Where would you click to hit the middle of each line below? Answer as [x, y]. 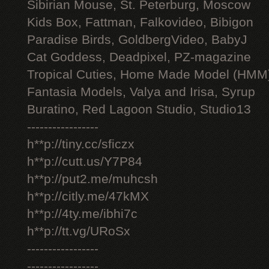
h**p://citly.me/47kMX [88, 196]
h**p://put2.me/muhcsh [92, 179]
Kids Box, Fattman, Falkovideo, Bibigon [140, 22]
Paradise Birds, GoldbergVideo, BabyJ [137, 40]
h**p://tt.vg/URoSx [79, 231]
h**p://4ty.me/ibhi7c [82, 214]
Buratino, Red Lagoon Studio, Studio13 [139, 109]
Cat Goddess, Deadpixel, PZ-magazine [139, 57]
